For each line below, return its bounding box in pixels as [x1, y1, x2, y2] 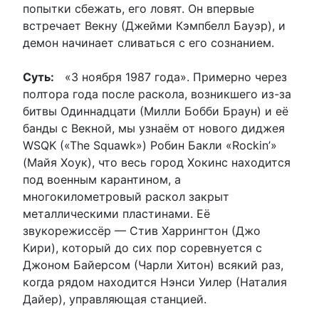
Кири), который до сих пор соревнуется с [23, 240, 262, 255]
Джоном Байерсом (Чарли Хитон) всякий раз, [23, 257, 283, 272]
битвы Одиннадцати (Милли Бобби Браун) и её [23, 103, 288, 118]
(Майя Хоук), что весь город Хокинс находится [23, 155, 291, 169]
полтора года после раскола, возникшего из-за [23, 86, 291, 101]
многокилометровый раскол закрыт [23, 189, 229, 204]
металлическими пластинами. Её [23, 206, 210, 221]
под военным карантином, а [23, 172, 181, 187]
